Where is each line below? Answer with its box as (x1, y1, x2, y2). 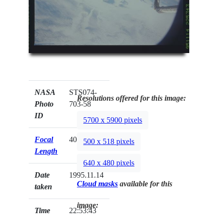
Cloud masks (77, 179, 118, 188)
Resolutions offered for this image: (77, 93, 186, 102)
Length (35, 146, 58, 155)
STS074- (69, 88, 97, 96)
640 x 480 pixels (83, 159, 135, 167)
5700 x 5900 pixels (83, 116, 143, 125)
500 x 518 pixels (83, 137, 135, 146)
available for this (118, 179, 173, 188)
